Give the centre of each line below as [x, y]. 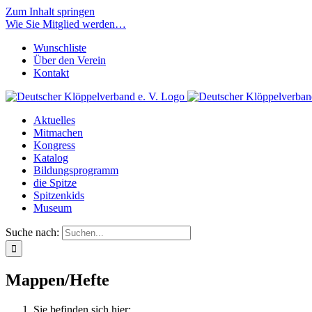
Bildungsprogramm [76, 170]
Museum [53, 208]
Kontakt [51, 73]
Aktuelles [54, 120]
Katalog [51, 158]
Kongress [54, 145]
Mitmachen [58, 133]
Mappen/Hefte [57, 280]
